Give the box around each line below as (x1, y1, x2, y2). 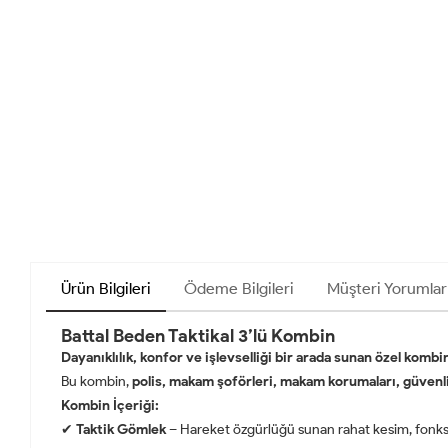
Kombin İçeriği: (61, 396, 159, 414)
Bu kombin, (61, 372, 132, 390)
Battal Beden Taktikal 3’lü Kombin (61, 324, 335, 347)
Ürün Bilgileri (61, 278, 151, 298)
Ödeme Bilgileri (184, 278, 294, 298)
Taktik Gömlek (76, 420, 166, 438)
